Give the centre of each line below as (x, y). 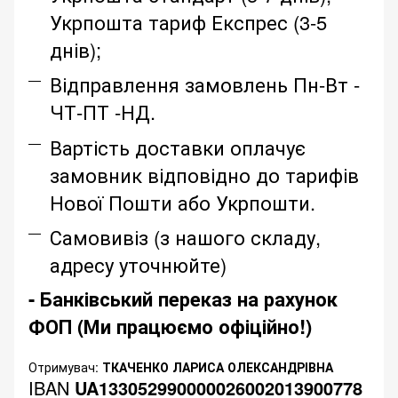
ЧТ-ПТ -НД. (103, 112)
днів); (76, 49)
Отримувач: (65, 367)
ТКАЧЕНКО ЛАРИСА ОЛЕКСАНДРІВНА (218, 367)
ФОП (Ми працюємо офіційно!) (170, 326)
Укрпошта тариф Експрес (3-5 (188, 21)
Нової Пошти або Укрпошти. (183, 202)
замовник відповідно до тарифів (204, 174)
